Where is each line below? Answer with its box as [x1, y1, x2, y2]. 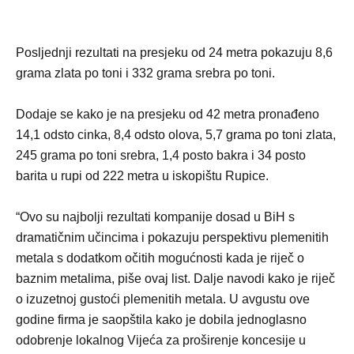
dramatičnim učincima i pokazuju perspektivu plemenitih [16, 231, 329, 244]
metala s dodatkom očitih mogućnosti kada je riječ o [16, 251, 304, 265]
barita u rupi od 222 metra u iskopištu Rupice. [16, 169, 269, 183]
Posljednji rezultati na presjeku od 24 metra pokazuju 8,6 [16, 46, 333, 59]
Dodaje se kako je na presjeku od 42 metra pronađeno [16, 107, 319, 121]
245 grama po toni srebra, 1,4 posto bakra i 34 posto [16, 149, 306, 162]
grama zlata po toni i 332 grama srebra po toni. [16, 66, 275, 80]
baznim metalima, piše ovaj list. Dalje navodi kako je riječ [16, 272, 335, 285]
